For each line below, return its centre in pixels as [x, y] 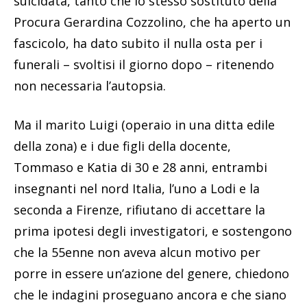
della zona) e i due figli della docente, [122, 146]
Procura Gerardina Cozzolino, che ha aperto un [152, 22]
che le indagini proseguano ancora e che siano [150, 295]
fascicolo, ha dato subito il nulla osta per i [138, 44]
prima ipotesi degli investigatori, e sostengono [153, 231]
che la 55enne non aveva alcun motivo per [137, 253]
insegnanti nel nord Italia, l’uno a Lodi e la [137, 189]
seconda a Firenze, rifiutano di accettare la [139, 210]
